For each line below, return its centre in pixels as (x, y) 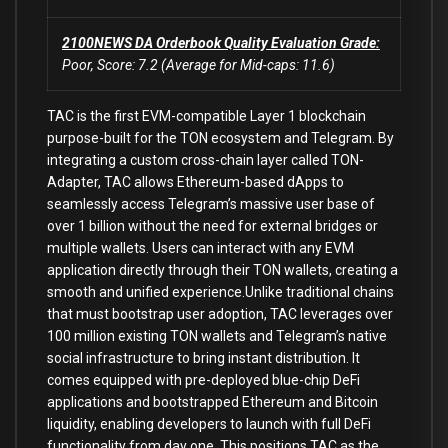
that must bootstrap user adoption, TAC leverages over (220, 314)
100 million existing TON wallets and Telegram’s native (217, 336)
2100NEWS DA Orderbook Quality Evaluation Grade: (221, 43)
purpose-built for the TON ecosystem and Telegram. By (220, 138)
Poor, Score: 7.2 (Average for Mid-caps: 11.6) (198, 65)
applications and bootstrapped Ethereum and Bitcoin (212, 402)
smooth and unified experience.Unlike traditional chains (220, 292)
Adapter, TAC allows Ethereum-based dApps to (195, 182)
